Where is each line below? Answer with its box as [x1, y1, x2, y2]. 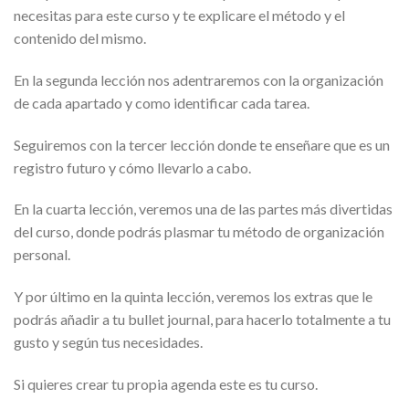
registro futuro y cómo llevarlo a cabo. [14, 158, 251, 176]
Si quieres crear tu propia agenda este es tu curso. [14, 374, 318, 393]
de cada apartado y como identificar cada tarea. [14, 93, 309, 111]
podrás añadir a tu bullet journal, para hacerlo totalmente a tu [14, 310, 391, 329]
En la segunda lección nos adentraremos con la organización [14, 70, 383, 89]
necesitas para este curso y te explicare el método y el [14, 5, 345, 24]
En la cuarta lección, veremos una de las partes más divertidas [14, 200, 393, 218]
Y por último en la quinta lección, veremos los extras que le [14, 288, 372, 306]
